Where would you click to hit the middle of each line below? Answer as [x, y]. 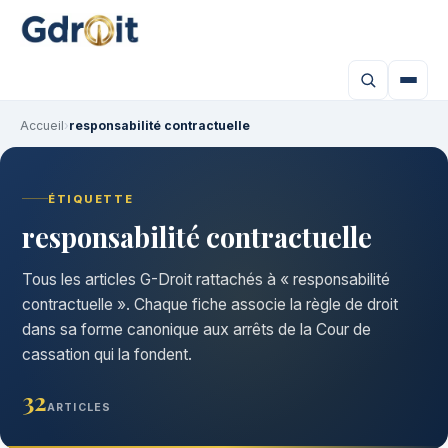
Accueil [42, 125]
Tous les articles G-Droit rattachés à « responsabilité [206, 279]
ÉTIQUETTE [91, 198]
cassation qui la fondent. [107, 354]
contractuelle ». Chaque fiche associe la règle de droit [210, 304]
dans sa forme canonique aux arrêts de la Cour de [196, 329]
